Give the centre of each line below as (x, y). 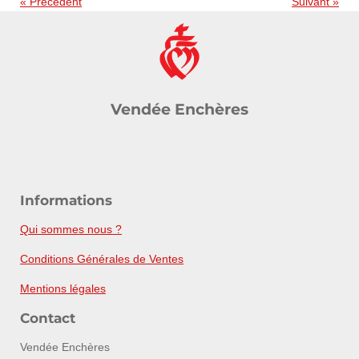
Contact (48, 319)
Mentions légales (63, 289)
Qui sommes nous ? (71, 230)
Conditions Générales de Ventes (102, 259)
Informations (66, 201)
